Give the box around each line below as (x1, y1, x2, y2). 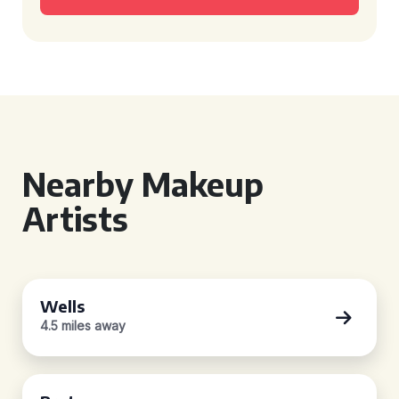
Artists (22, 199, 128, 239)
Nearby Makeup (22, 164, 264, 204)
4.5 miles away (40, 318, 126, 333)
